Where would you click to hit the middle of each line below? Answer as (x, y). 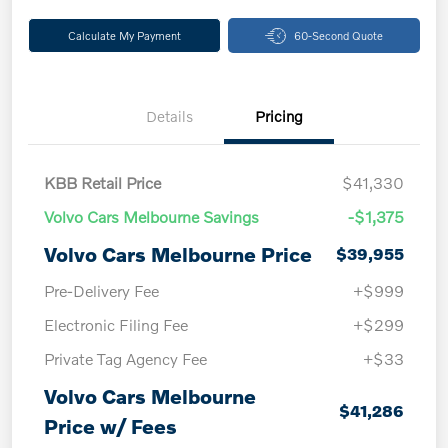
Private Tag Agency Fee (125, 359)
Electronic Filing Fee (116, 325)
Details (169, 116)
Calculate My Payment (124, 35)
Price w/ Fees (110, 426)
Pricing (279, 116)
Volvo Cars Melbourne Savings (151, 217)
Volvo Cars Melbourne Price (178, 254)
